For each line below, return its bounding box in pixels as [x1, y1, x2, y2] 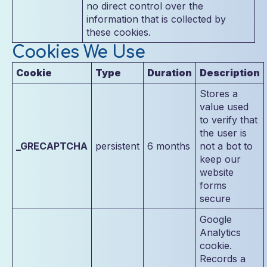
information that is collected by [86, 13, 226, 25]
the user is [200, 127, 247, 139]
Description [200, 67, 260, 79]
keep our [200, 153, 241, 165]
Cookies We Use [12, 43, 145, 62]
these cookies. [86, 26, 151, 38]
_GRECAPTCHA [16, 140, 88, 152]
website [200, 166, 234, 178]
